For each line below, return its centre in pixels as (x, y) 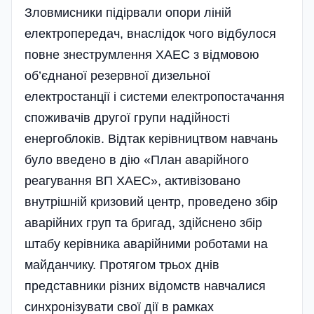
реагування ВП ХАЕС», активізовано (132, 180)
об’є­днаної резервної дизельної (117, 75)
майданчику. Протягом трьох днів (122, 265)
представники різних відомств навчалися (145, 286)
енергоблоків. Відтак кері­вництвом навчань (151, 138)
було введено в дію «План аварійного (137, 159)
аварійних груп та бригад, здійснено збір (143, 223)
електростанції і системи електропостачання (155, 96)
